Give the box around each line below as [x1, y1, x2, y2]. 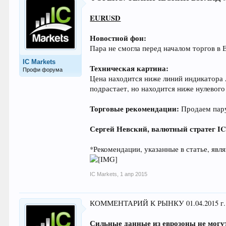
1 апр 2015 [120, 171, 148, 177]
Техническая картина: [90, 63, 169, 74]
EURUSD [90, 13, 121, 23]
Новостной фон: [90, 33, 147, 43]
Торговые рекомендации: [90, 103, 180, 114]
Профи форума [23, 67, 63, 73]
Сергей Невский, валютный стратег [90, 124, 218, 134]
